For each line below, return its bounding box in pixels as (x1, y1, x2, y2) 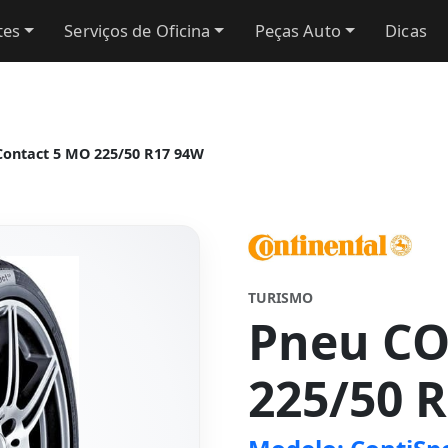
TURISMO (248, 288, 313, 307)
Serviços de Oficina (64, 19, 211, 42)
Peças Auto (254, 19, 341, 42)
